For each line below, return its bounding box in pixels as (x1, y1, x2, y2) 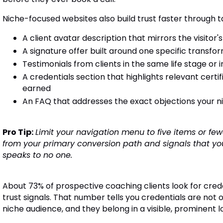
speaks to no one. (2, 149, 72, 161)
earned (22, 83, 51, 95)
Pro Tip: (2, 126, 33, 138)
